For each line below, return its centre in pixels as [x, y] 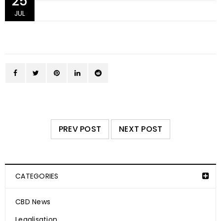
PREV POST [80, 129]
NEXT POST [141, 129]
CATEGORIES [37, 176]
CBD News [33, 202]
